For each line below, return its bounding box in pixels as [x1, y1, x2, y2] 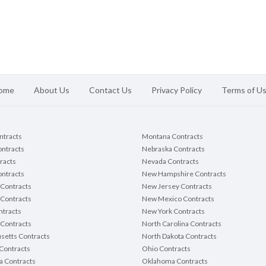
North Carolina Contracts [142, 219, 221, 229]
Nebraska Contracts [142, 144, 205, 154]
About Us [33, 85, 69, 96]
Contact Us [88, 85, 132, 96]
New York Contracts [142, 207, 205, 216]
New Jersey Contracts [142, 182, 212, 191]
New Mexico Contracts [142, 194, 214, 204]
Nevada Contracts [142, 157, 199, 166]
